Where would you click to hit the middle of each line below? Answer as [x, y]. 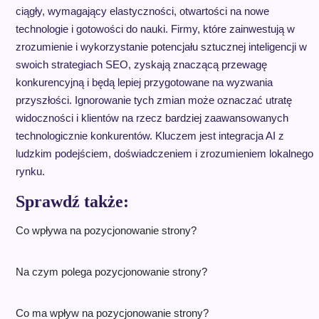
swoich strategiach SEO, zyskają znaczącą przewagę [141, 64]
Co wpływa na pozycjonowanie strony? [106, 230]
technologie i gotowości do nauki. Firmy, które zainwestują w [155, 29]
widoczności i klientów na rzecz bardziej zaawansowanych [152, 118]
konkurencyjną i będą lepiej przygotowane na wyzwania [144, 82]
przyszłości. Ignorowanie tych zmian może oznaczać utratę [153, 100]
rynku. [30, 171]
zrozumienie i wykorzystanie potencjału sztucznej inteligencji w [161, 47]
